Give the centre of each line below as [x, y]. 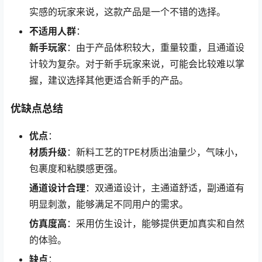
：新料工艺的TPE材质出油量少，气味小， [155, 152]
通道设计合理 [57, 188]
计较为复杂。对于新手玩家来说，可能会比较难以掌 [137, 63]
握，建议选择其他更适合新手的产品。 [109, 80]
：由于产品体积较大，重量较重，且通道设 [156, 47]
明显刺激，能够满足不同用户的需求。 [109, 204]
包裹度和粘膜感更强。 [76, 169]
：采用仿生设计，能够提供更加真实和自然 [156, 224]
